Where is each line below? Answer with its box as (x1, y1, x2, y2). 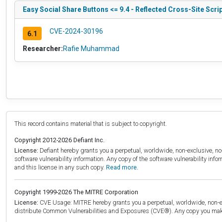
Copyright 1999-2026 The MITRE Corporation (14, 188, 138, 196)
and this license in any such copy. (14, 164, 106, 171)
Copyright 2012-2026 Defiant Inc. (14, 136, 105, 144)
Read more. (106, 164, 138, 171)
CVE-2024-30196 (49, 27, 103, 36)
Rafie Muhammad (63, 45, 119, 53)
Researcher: (23, 45, 63, 53)
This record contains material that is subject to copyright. (14, 120, 167, 128)
